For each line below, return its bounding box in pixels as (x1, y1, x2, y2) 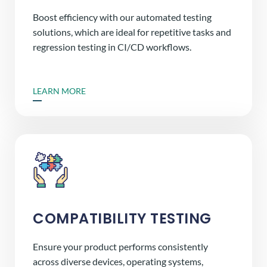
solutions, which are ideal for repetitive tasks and (33, 26, 231, 38)
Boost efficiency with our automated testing (33, 11, 212, 23)
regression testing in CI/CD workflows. (33, 41, 191, 53)
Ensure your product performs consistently (33, 241, 208, 253)
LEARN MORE (33, 86, 86, 97)
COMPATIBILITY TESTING (33, 209, 212, 229)
